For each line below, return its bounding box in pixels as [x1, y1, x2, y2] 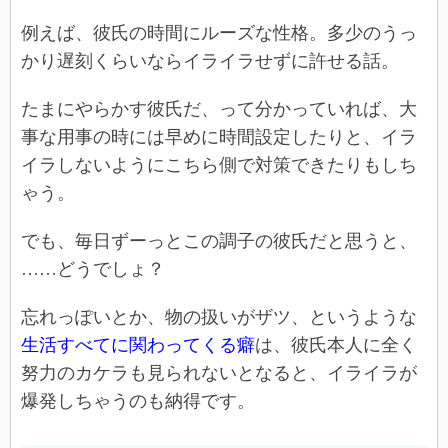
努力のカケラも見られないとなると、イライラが [21, 363, 417, 384]
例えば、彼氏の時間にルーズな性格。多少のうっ [21, 23, 417, 44]
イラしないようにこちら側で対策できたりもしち [21, 155, 417, 176]
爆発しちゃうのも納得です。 [21, 391, 255, 412]
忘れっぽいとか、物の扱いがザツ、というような [21, 307, 417, 328]
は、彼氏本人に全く [255, 335, 417, 356]
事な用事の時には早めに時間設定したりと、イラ [21, 127, 417, 148]
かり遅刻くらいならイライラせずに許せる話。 [21, 51, 399, 72]
